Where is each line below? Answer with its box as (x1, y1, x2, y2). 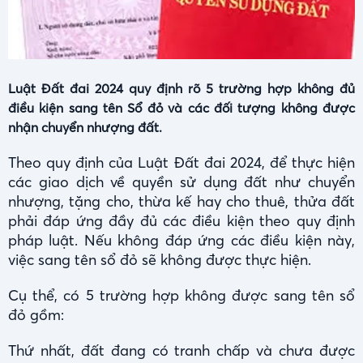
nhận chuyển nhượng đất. (8, 118, 162, 135)
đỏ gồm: (8, 305, 64, 324)
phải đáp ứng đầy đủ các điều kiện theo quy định (8, 211, 355, 230)
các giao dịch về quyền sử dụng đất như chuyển (8, 172, 355, 191)
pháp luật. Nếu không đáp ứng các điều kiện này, (8, 230, 355, 250)
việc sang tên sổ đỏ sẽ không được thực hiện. (8, 250, 311, 269)
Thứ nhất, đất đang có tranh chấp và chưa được (8, 340, 355, 360)
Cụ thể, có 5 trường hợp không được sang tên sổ (8, 285, 355, 305)
